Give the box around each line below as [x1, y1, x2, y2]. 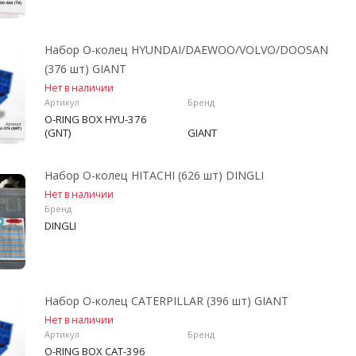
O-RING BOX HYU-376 [44, 112, 147, 126]
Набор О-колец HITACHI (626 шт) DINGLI [44, 168, 264, 183]
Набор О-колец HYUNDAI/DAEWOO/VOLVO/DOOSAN [44, 42, 328, 57]
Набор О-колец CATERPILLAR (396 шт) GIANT [44, 293, 288, 308]
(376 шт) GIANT [44, 61, 126, 76]
